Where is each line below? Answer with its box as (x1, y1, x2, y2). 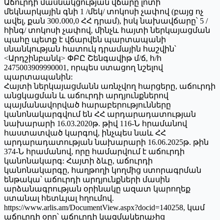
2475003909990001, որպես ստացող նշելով (4, 63, 163, 72)
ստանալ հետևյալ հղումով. (4, 193, 114, 202)
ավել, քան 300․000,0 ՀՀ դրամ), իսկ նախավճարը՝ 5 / (4, 16, 208, 25)
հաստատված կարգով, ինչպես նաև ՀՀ (4, 128, 166, 137)
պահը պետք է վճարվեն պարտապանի (4, 35, 166, 44)
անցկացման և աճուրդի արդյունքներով (4, 91, 168, 100)
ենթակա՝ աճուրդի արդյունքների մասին (4, 175, 170, 184)
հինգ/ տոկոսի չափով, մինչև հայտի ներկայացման (4, 26, 210, 34)
